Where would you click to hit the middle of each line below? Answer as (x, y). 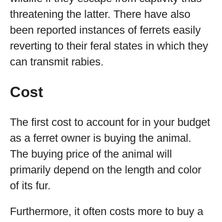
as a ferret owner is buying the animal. (101, 138)
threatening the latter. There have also (100, 14)
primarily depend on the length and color (106, 170)
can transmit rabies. (57, 62)
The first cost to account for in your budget (110, 122)
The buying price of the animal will (91, 154)
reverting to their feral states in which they (109, 46)
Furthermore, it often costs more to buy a (107, 211)
